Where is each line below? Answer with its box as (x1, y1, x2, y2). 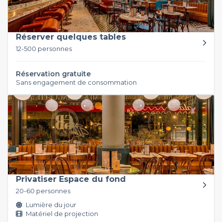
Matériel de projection (24, 209, 98, 218)
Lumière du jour (24, 200, 76, 209)
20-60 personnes (16, 186, 70, 195)
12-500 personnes (16, 44, 72, 53)
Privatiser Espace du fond (16, 174, 126, 184)
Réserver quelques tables (16, 32, 126, 42)
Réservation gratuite (16, 69, 91, 78)
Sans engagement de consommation (16, 78, 137, 86)
